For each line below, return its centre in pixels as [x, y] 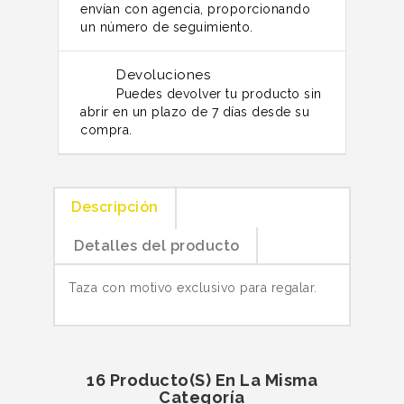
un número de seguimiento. [167, 27]
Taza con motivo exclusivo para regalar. [193, 287]
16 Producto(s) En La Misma [202, 380]
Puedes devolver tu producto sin [219, 93]
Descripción [115, 207]
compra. [106, 129]
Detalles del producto [157, 245]
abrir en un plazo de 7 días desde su [195, 111]
